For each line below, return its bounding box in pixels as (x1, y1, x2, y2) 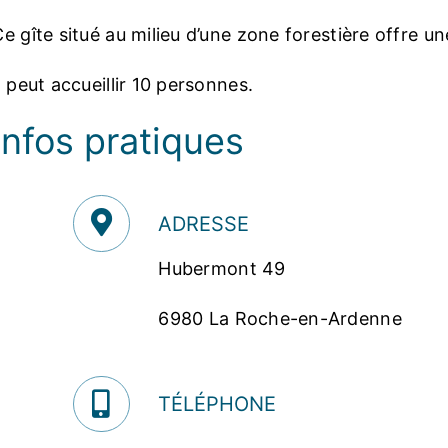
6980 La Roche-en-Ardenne (158, 308, 402, 330)
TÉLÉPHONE (158, 392, 277, 417)
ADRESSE (158, 211, 250, 236)
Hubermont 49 (158, 258, 286, 280)
